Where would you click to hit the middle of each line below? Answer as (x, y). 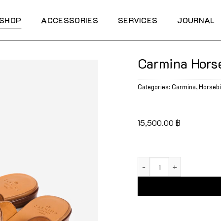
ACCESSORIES (70, 20)
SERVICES (138, 20)
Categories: (155, 87)
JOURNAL (196, 20)
